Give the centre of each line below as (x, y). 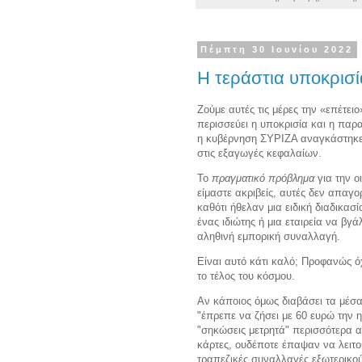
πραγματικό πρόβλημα (263, 178)
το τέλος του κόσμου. (246, 276)
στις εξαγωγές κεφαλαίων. (261, 153)
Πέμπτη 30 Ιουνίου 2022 (277, 50)
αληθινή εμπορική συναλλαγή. (270, 236)
